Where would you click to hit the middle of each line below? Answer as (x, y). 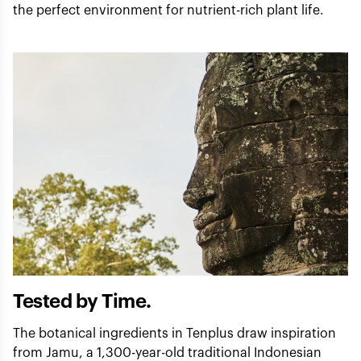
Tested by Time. (82, 302)
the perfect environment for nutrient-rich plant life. (168, 10)
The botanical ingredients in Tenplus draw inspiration (174, 334)
